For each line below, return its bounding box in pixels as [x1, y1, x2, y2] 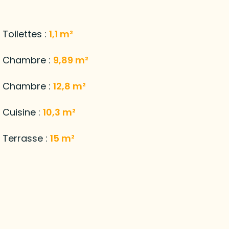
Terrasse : [2, 131, 50, 145]
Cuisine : [2, 105, 43, 119]
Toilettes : [2, 27, 49, 40]
